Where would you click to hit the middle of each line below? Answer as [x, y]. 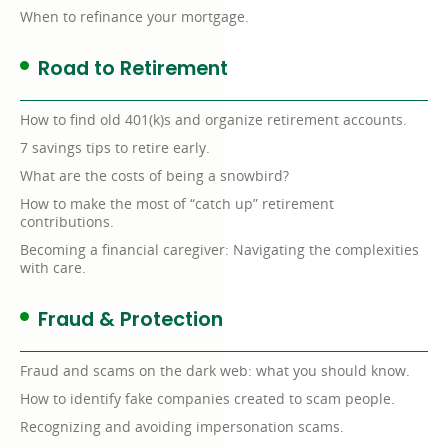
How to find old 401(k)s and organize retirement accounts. [213, 120]
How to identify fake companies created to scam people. [207, 399]
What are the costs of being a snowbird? [154, 176]
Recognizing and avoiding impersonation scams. [182, 427]
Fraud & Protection [130, 319]
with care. [53, 268]
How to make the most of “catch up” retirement [177, 204]
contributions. [67, 222]
